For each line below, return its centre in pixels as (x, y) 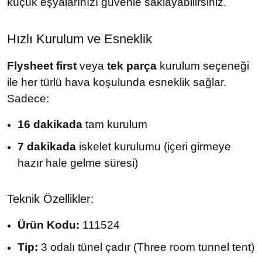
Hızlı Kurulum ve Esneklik (80, 39)
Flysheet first (42, 66)
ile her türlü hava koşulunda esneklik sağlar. (117, 82)
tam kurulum (115, 124)
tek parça (132, 66)
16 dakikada (50, 124)
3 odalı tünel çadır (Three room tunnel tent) (146, 247)
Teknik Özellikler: (51, 199)
